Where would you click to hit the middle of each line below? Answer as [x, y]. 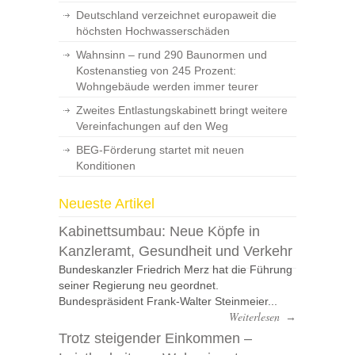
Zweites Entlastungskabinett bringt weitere [182, 110]
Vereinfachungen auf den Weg [152, 126]
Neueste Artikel [107, 204]
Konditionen [106, 166]
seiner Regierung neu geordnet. [139, 285]
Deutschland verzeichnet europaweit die [176, 15]
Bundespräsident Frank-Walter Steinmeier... [168, 301]
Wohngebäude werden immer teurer [167, 86]
